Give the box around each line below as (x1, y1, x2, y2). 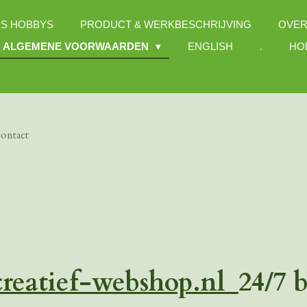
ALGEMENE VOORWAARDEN (3, 40, 151, 52)
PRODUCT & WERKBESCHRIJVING (80, 19, 251, 30)
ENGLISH (188, 40, 233, 52)
